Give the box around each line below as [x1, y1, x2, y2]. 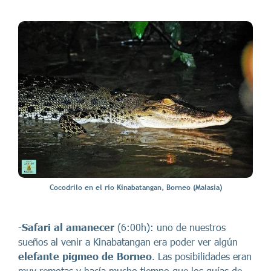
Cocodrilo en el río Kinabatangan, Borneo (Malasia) [49, 183, 222, 192]
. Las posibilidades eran [152, 250, 252, 262]
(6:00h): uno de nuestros [114, 221, 226, 233]
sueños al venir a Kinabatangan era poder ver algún [18, 236, 238, 247]
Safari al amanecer [22, 221, 114, 233]
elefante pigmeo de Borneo [18, 250, 152, 262]
